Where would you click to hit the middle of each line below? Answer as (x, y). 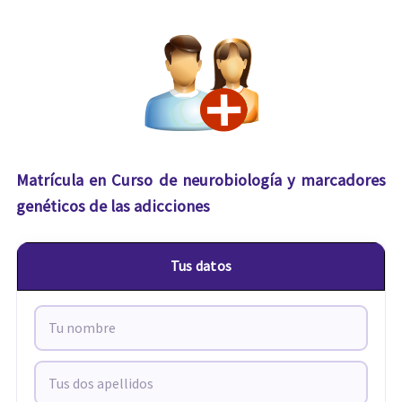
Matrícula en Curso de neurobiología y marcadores (201, 179)
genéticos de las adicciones (113, 205)
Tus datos (201, 266)
